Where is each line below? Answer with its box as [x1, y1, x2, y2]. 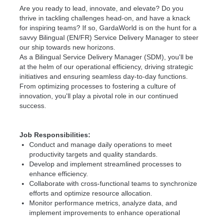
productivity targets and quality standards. [29, 150, 160, 158]
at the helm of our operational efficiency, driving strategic [19, 63, 193, 71]
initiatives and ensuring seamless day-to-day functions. [19, 73, 188, 80]
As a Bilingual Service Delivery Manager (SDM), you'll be [19, 53, 193, 61]
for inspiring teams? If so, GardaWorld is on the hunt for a [19, 24, 197, 32]
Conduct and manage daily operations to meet [29, 141, 172, 148]
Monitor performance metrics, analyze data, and [29, 199, 177, 207]
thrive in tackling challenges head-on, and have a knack [19, 14, 190, 22]
